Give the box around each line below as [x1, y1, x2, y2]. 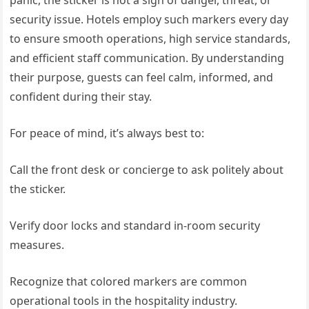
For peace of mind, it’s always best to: [10, 126, 205, 141]
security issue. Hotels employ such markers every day [10, 12, 289, 28]
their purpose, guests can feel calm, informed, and [10, 70, 274, 86]
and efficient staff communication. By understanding [10, 50, 285, 66]
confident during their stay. [10, 89, 152, 105]
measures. [10, 237, 65, 253]
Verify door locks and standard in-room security [10, 218, 261, 234]
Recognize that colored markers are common [10, 274, 248, 290]
